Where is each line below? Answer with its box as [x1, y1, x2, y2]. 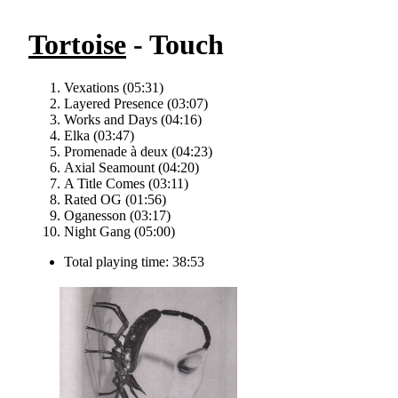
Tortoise [28, 28, 126, 60]
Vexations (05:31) [64, 80, 163, 96]
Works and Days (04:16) [64, 112, 202, 128]
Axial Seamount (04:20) [64, 160, 199, 176]
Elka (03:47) [64, 128, 134, 144]
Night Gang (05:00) [64, 224, 175, 240]
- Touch [126, 28, 224, 60]
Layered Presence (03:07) [64, 96, 208, 112]
